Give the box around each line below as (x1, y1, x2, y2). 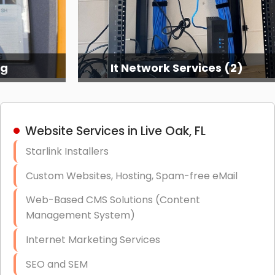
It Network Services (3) (110, 60, 243, 76)
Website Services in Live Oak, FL (25, 122, 206, 139)
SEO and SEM (25, 257, 88, 272)
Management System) (25, 208, 135, 223)
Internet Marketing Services (25, 233, 160, 247)
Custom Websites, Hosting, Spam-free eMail (25, 168, 238, 183)
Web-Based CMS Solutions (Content (25, 193, 200, 207)
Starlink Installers (25, 144, 109, 158)
